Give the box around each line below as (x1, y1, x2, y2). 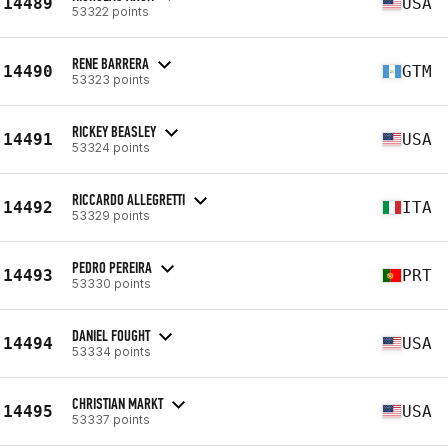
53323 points (72, 71, 150, 87)
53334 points (72, 343, 151, 359)
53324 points (72, 139, 150, 155)
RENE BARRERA (72, 53, 149, 73)
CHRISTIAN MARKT (72, 393, 163, 413)
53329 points (72, 207, 150, 223)
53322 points (72, 3, 149, 19)
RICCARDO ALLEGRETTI (72, 189, 185, 209)
